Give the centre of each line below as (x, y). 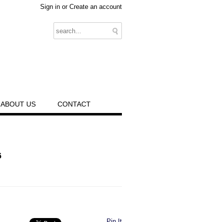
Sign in (50, 7)
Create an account (96, 7)
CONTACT (74, 104)
